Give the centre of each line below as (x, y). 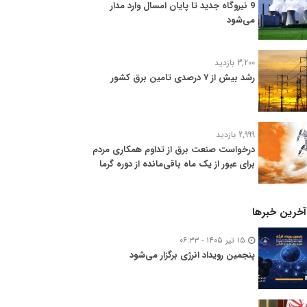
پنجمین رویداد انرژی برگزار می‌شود (192, 255)
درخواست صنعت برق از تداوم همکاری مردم (174, 150)
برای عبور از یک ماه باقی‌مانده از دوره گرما (177, 164)
